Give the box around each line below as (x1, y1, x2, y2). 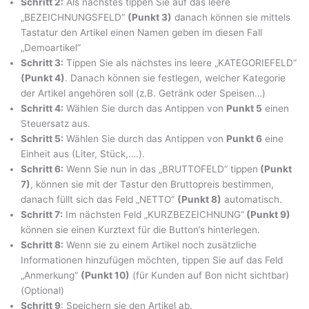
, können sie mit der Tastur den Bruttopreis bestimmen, (30, 179, 274, 190)
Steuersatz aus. (21, 118, 90, 130)
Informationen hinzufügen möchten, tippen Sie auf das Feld (21, 255, 283, 266)
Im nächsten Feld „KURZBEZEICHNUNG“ (63, 209, 244, 221)
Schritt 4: (21, 103, 63, 114)
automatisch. (221, 194, 282, 206)
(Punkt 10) (81, 270, 130, 281)
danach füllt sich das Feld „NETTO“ (21, 194, 177, 206)
